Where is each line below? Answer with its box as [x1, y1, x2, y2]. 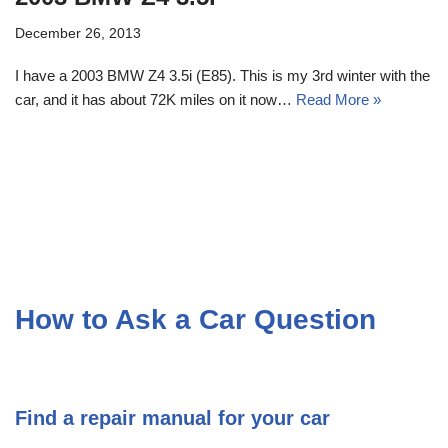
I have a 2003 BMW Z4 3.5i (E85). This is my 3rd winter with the [15, 66, 430, 84]
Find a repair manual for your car [15, 406, 330, 429]
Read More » [296, 90, 381, 108]
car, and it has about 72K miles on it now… [15, 90, 296, 108]
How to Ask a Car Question [15, 303, 376, 335]
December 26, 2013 [15, 25, 141, 41]
